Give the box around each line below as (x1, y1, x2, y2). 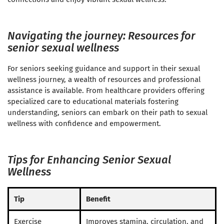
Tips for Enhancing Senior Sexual (7, 153, 171, 167)
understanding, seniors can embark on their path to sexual (7, 108, 207, 117)
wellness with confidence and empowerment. (7, 119, 161, 128)
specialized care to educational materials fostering (7, 97, 178, 106)
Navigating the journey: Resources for (7, 29, 195, 43)
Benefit (86, 194, 110, 204)
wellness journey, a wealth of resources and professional (7, 75, 200, 84)
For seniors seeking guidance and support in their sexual (7, 64, 200, 73)
